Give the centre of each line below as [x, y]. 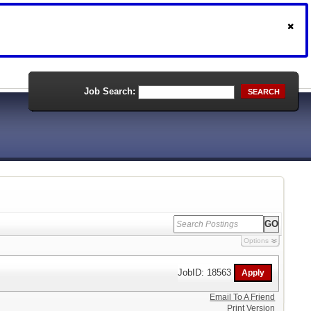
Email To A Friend [243, 297]
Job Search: [110, 91]
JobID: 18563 [206, 272]
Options [256, 241]
